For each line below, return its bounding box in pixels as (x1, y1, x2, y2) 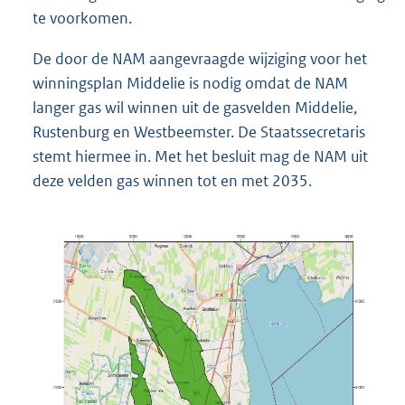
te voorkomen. (33, 7, 132, 28)
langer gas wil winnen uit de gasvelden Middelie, (33, 97, 357, 118)
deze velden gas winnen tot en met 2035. (33, 170, 312, 191)
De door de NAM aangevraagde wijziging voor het (33, 48, 367, 69)
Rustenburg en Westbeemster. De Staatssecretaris (33, 121, 365, 142)
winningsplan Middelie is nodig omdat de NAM (33, 72, 348, 93)
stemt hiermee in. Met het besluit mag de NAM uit (33, 146, 368, 166)
